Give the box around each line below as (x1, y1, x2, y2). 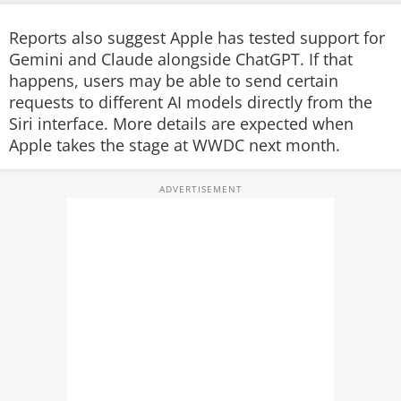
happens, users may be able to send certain (9, 70, 338, 91)
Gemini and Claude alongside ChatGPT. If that (9, 48, 353, 70)
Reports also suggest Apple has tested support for (9, 27, 385, 48)
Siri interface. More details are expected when (9, 113, 354, 134)
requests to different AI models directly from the (9, 91, 372, 113)
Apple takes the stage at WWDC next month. (9, 134, 340, 156)
